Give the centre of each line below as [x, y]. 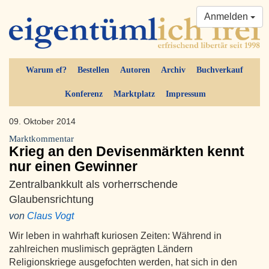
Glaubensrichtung [51, 199]
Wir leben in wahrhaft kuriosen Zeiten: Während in [115, 236]
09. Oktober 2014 [42, 122]
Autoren [135, 70]
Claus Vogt [50, 216]
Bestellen [93, 70]
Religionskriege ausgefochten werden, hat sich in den [123, 262]
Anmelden [227, 17]
